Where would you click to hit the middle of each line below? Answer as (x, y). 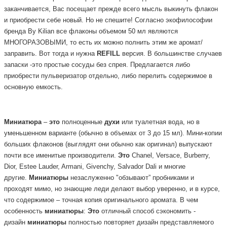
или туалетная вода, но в (160, 122)
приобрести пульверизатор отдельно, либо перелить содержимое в (108, 76)
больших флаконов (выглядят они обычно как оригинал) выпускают (108, 145)
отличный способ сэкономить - (147, 212)
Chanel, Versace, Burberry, (170, 156)
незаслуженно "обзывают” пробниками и (131, 178)
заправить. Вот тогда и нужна (50, 54)
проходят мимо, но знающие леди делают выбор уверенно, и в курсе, (112, 189)
